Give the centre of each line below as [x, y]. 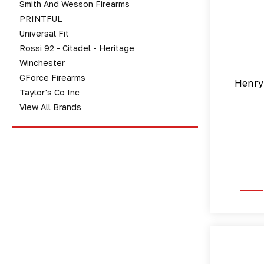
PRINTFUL [41, 19]
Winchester [42, 63]
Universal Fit [44, 33]
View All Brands [50, 107]
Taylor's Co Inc [49, 92]
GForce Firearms [52, 77]
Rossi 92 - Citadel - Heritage [77, 48]
